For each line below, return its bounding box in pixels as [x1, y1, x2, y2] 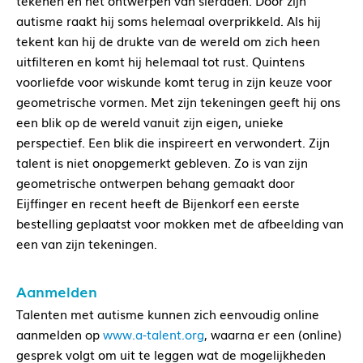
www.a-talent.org [103, 325, 204, 344]
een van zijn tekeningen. [16, 234, 157, 253]
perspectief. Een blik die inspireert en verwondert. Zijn [16, 133, 330, 152]
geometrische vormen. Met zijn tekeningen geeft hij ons [16, 92, 340, 111]
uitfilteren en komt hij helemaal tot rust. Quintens [16, 52, 305, 70]
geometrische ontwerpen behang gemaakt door [16, 173, 295, 192]
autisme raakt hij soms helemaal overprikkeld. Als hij [16, 11, 321, 30]
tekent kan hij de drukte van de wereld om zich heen [16, 32, 320, 50]
